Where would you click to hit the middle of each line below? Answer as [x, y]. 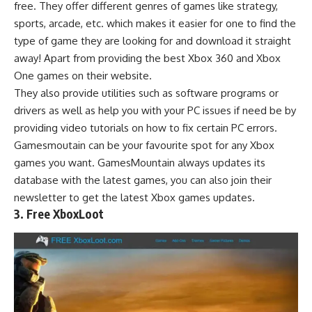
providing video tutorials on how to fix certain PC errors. [146, 127]
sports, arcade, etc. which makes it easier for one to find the [155, 23]
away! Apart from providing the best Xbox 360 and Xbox [147, 58]
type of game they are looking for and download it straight [153, 40]
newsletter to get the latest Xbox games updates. [134, 197]
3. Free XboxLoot [59, 213]
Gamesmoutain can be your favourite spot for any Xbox [144, 145]
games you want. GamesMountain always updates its [140, 162]
